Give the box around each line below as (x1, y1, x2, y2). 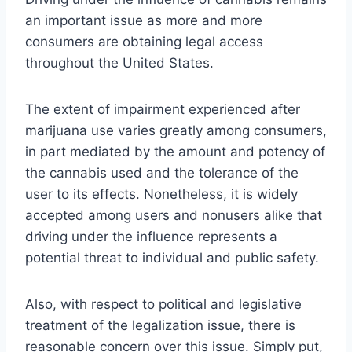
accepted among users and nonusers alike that (25, 207, 322, 223)
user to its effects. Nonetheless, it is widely (25, 185, 298, 202)
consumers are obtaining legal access (25, 33, 263, 49)
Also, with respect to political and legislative (25, 295, 302, 312)
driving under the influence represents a (25, 228, 277, 244)
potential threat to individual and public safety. (25, 249, 319, 266)
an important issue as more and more (25, 12, 262, 28)
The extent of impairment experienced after (25, 101, 300, 117)
